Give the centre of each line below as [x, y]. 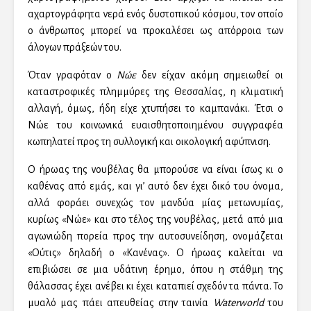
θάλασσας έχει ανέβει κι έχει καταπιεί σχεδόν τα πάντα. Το [155, 286]
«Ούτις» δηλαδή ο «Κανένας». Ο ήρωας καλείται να [155, 253]
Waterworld [238, 303]
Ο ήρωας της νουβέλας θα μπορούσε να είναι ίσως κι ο [155, 170]
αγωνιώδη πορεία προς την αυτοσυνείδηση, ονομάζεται [155, 236]
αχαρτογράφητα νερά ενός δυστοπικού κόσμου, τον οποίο [155, 14]
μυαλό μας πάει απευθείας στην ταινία [120, 303]
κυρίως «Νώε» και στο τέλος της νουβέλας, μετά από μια [155, 220]
